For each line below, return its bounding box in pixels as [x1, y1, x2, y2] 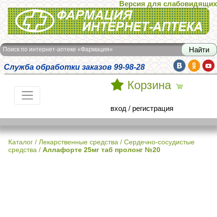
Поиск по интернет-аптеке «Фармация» [3, 46, 113, 53]
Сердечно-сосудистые [124, 138, 195, 146]
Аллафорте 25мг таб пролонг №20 [43, 146, 160, 154]
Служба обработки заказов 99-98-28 [4, 62, 145, 71]
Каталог [8, 138, 33, 146]
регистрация [132, 104, 173, 112]
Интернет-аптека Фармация [8, 10, 100, 18]
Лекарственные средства [39, 138, 118, 146]
